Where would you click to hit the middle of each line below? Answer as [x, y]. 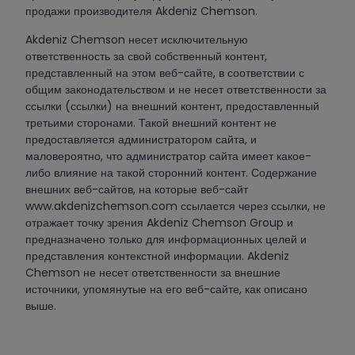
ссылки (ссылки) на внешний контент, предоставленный [172, 106]
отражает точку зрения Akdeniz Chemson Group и [159, 222]
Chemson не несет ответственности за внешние [153, 272]
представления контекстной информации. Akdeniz [157, 256]
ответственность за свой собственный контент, [146, 56]
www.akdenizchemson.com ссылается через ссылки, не [176, 206]
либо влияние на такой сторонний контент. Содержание [171, 172]
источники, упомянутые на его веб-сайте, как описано [166, 289]
